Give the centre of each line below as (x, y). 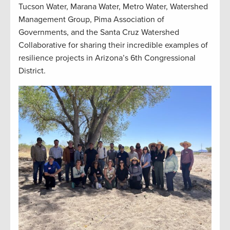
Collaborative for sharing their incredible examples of (113, 45)
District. (34, 71)
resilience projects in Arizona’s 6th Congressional (107, 58)
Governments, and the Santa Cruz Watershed (99, 32)
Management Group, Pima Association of (91, 19)
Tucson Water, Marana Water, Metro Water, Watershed (113, 6)
